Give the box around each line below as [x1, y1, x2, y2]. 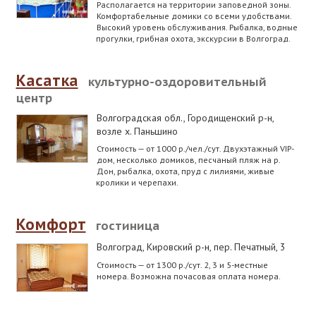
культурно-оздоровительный [87, 73, 267, 90]
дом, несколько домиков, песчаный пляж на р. [96, 154, 280, 166]
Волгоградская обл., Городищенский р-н [96, 111, 272, 125]
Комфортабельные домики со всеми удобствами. [96, 10, 291, 22]
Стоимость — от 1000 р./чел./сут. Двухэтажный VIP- [96, 142, 294, 154]
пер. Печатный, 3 [213, 241, 286, 254]
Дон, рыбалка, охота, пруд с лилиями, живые [96, 165, 274, 177]
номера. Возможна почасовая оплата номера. [96, 269, 281, 281]
